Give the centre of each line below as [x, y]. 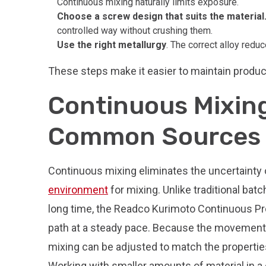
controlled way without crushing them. [135, 31]
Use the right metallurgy [112, 45]
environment [78, 190]
